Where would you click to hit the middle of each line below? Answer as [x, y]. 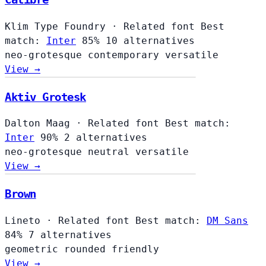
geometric [34, 249]
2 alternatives [106, 138]
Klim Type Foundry [55, 26]
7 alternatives [70, 235]
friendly [135, 249]
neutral [112, 152]
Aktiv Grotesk [45, 97]
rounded [88, 249]
